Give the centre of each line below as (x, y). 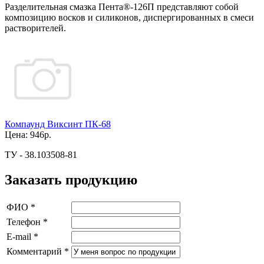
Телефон (25, 222)
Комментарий (35, 251)
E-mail (20, 236)
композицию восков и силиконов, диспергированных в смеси (129, 17)
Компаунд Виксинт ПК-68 (58, 124)
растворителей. (35, 28)
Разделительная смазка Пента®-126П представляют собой (122, 7)
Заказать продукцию (71, 179)
